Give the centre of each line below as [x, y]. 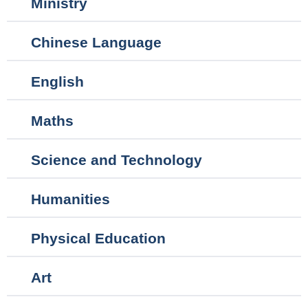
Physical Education [98, 238]
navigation [51, 18]
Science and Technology [117, 159]
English [57, 81]
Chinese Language [96, 42]
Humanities [70, 199]
